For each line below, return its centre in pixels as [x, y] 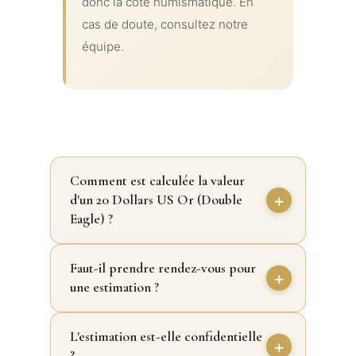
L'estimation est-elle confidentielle [166, 337]
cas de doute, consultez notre [164, 25]
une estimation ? [114, 288]
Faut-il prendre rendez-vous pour [163, 269]
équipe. [103, 47]
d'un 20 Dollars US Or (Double [156, 200]
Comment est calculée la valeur [157, 181]
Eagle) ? [91, 219]
